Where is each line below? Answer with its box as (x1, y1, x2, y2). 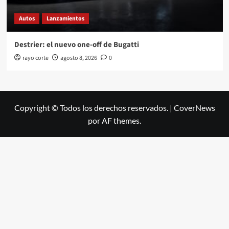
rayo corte (22, 54, 49, 63)
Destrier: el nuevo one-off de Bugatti (14, 39, 139, 51)
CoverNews (173, 103, 215, 113)
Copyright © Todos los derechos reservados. (14, 103, 170, 113)
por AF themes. (88, 116, 141, 126)
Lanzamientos (46, 14, 84, 24)
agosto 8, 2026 (60, 54, 97, 63)
